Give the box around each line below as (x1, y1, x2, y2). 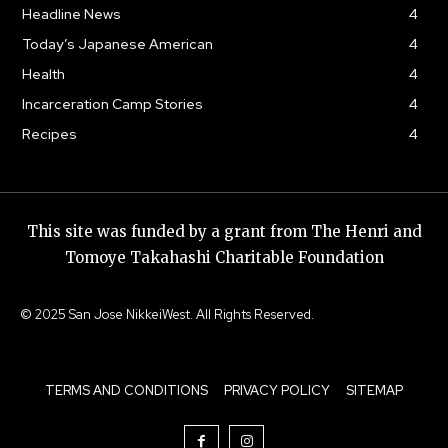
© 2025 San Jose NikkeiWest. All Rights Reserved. (20, 306, 314, 324)
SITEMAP (346, 382, 403, 400)
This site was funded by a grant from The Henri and (26, 222, 422, 242)
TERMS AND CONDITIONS (45, 382, 208, 400)
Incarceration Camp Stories (22, 95, 203, 114)
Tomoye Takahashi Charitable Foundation (64, 248, 384, 268)
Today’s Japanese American (22, 35, 213, 54)
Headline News (22, 5, 121, 24)
